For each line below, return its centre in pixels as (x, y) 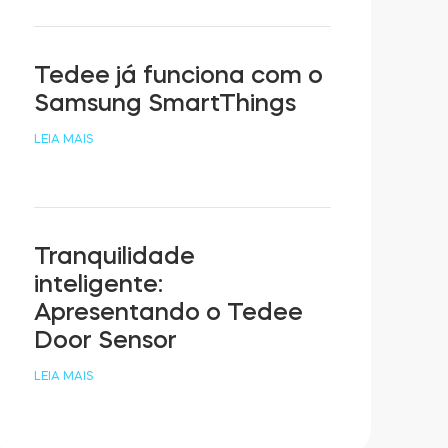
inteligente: (99, 283)
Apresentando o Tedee (169, 311)
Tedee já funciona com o (179, 74)
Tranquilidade (115, 255)
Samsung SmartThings (165, 102)
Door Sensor (106, 339)
